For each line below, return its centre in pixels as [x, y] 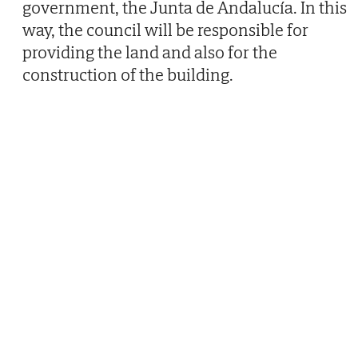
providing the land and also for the [150, 52]
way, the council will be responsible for [165, 30]
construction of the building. [128, 75]
